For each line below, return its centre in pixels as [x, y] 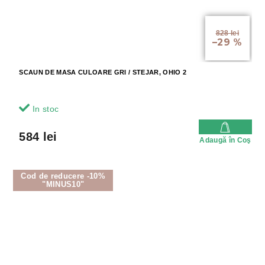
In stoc [44, 109]
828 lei [227, 33]
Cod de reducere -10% [63, 176]
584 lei [38, 137]
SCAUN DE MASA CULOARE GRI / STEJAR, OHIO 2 [103, 72]
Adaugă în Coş [225, 140]
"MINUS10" [63, 185]
